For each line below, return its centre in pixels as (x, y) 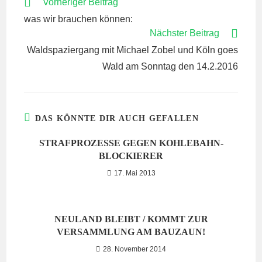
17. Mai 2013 (135, 173)
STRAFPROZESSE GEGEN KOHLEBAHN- (131, 143)
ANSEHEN (43, 24)
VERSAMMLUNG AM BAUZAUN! (131, 232)
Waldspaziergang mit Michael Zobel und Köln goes (132, 50)
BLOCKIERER (131, 156)
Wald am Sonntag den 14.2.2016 (170, 66)
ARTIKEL (41, 13)
